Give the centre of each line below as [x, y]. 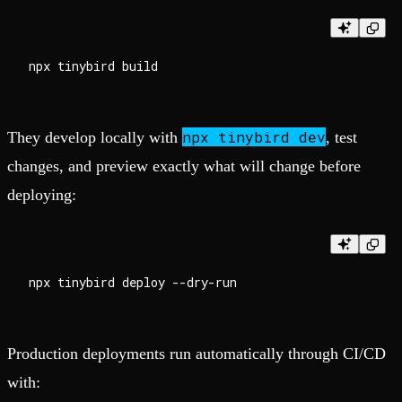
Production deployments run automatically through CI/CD [197, 354]
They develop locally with [95, 138]
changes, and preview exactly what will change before [184, 166]
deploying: [42, 195]
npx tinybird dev [254, 137]
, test [341, 138]
